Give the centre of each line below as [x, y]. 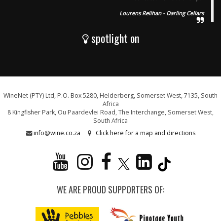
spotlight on [114, 38]
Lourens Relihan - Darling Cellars [162, 13]
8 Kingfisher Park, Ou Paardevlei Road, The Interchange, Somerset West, [110, 112]
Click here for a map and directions [145, 133]
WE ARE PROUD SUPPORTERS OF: [110, 189]
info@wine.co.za [57, 133]
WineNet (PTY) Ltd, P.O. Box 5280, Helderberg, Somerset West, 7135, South [110, 95]
